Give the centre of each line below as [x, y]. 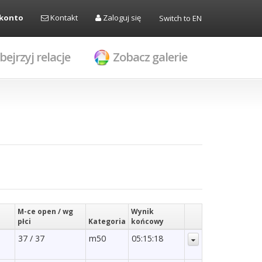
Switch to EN [180, 18]
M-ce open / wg [45, 212]
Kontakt [63, 18]
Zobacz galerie [150, 57]
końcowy [147, 222]
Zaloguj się [121, 18]
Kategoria [107, 222]
